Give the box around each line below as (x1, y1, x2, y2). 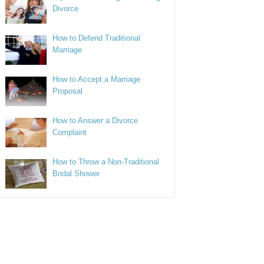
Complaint (52, 128, 87, 137)
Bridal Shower (52, 169, 100, 178)
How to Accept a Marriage (52, 75, 141, 84)
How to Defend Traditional (52, 34, 141, 42)
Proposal (52, 87, 83, 95)
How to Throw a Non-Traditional (52, 157, 160, 166)
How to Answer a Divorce (52, 116, 138, 125)
